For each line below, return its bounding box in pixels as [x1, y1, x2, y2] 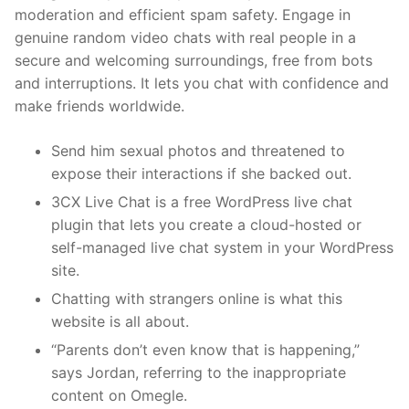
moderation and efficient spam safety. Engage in [15, 5, 351, 24]
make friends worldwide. [15, 96, 184, 115]
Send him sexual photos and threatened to [51, 141, 345, 160]
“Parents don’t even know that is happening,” [51, 340, 360, 359]
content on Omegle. [51, 385, 187, 404]
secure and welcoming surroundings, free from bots [15, 50, 372, 69]
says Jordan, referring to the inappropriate [51, 362, 346, 382]
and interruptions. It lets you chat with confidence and [15, 73, 389, 92]
